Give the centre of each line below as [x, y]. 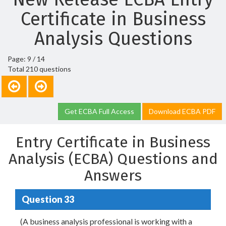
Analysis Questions [113, 39]
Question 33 [48, 199]
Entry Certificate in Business [113, 142]
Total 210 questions [39, 69]
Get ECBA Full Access [99, 111]
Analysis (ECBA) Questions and [113, 159]
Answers [113, 176]
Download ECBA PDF [182, 111]
